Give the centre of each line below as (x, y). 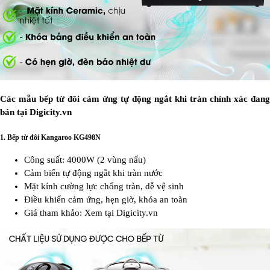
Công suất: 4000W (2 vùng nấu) (85, 159)
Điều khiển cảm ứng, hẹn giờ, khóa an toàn (106, 199)
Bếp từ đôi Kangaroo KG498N (54, 137)
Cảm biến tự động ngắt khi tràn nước (93, 173)
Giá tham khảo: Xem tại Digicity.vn (91, 212)
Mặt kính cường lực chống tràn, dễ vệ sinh (104, 186)
